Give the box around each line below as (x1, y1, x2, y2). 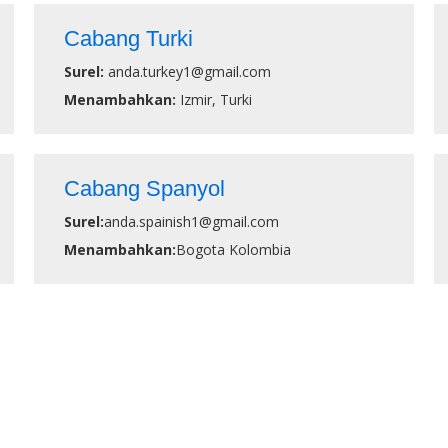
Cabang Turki (64, 26, 193, 51)
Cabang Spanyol (64, 176, 225, 201)
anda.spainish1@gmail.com (104, 212, 279, 231)
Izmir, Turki (180, 90, 252, 109)
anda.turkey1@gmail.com (108, 62, 271, 81)
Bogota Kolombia (176, 240, 295, 259)
